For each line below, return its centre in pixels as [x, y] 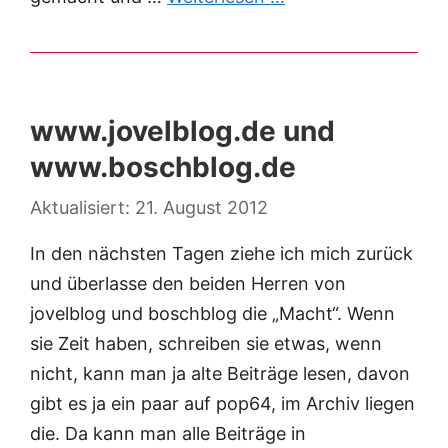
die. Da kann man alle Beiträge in [168, 434]
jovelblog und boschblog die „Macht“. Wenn [212, 314]
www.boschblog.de [163, 167]
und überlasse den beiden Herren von [188, 284]
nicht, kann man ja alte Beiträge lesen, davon [220, 374]
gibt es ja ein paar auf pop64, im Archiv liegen [222, 404]
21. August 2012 [201, 208]
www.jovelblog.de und [182, 131]
